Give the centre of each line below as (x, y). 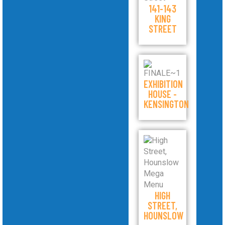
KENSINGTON (166, 104)
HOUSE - (163, 94)
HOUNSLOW (164, 215)
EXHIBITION (163, 84)
